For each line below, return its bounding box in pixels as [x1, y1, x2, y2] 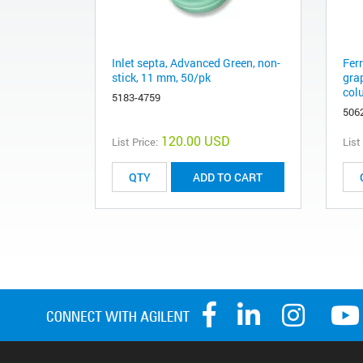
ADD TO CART [193, 169, 263, 186]
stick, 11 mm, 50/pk [112, 70, 211, 86]
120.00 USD [161, 132, 230, 150]
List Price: [112, 135, 158, 150]
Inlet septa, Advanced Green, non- [112, 55, 280, 71]
